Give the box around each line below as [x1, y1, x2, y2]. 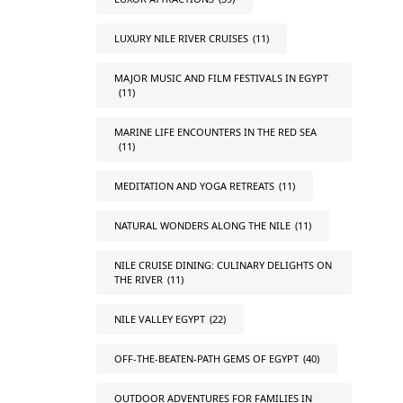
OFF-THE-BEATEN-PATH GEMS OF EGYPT [113, 352, 299, 365]
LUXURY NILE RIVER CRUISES [113, 31, 248, 45]
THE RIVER [113, 273, 163, 286]
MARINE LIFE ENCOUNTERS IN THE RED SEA [113, 125, 317, 139]
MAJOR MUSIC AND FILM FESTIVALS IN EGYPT [113, 71, 328, 85]
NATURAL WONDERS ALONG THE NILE [113, 219, 291, 232]
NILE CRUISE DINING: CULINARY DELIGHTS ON [113, 258, 332, 272]
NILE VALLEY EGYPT [113, 312, 205, 326]
